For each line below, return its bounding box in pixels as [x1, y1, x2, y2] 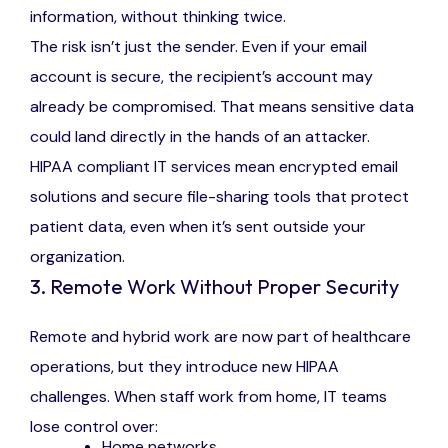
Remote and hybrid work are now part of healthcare [30, 326, 411, 348]
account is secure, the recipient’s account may [30, 66, 373, 88]
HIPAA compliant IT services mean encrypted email [30, 156, 398, 178]
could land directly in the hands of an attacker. [30, 126, 370, 148]
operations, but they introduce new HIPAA [30, 356, 339, 378]
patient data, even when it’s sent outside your [30, 216, 366, 238]
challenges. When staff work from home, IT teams [30, 386, 387, 408]
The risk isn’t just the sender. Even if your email [30, 36, 367, 58]
